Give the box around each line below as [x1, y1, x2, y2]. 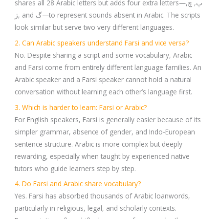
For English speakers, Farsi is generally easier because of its [15, 114, 201, 124]
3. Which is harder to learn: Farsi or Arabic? [15, 102, 147, 112]
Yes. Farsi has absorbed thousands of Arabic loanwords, [15, 191, 190, 201]
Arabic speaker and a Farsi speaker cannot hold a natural [15, 74, 192, 84]
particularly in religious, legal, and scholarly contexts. [15, 203, 176, 213]
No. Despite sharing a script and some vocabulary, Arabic [15, 50, 192, 60]
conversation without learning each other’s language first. [15, 87, 192, 96]
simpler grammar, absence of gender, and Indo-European [15, 127, 195, 136]
